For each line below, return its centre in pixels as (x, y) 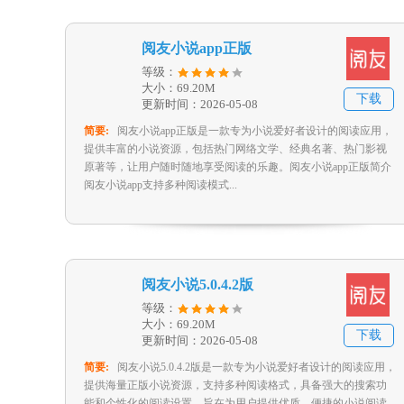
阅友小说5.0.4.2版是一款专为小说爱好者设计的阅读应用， (257, 367)
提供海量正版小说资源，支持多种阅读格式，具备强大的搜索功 (235, 385)
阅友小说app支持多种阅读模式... (161, 185)
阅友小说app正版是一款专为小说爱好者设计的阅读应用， (255, 131)
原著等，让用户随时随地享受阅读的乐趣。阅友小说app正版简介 (238, 167)
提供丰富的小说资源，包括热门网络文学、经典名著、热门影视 (235, 149)
